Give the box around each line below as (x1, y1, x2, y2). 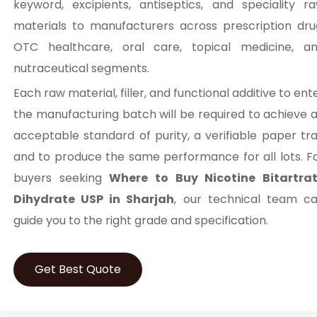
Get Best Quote (35, 261, 121, 277)
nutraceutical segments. (13, 60, 149, 76)
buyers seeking (13, 170, 110, 186)
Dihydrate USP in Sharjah (13, 191, 175, 207)
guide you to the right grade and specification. (13, 212, 268, 229)
